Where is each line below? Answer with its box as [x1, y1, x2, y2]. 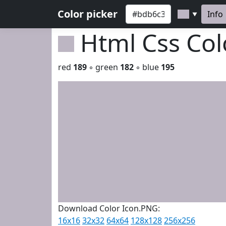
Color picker [58, 7, 118, 21]
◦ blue [134, 62, 161, 73]
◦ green [87, 62, 120, 73]
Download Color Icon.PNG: [58, 203, 160, 214]
